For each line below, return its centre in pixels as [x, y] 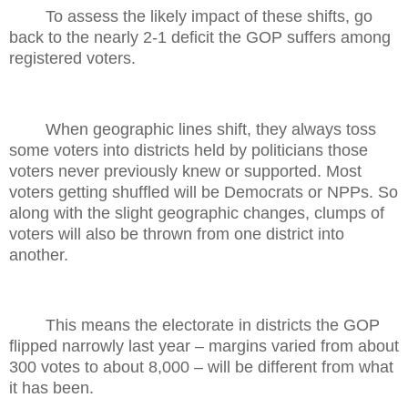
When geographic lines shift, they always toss [211, 129]
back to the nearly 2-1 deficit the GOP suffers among [200, 38]
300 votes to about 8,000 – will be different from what [201, 367]
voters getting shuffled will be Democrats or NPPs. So [204, 192]
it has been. [51, 388]
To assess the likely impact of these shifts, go [209, 17]
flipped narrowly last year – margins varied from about [204, 347]
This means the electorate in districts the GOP [213, 326]
